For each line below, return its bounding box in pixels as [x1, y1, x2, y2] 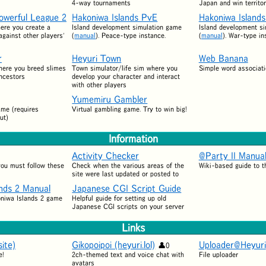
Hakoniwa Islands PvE [72, 12, 158, 22]
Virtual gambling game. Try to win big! [72, 104, 188, 113]
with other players [72, 80, 127, 88]
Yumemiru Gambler [72, 94, 148, 104]
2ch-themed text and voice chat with [72, 250, 185, 258]
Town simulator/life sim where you [72, 64, 178, 72]
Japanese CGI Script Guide [72, 183, 182, 193]
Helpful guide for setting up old [72, 194, 167, 202]
